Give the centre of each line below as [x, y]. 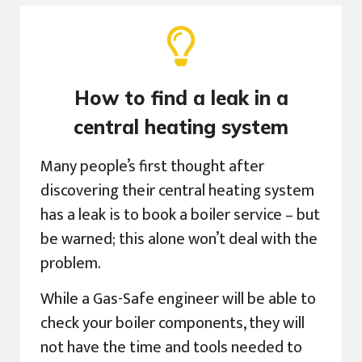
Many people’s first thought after [152, 166]
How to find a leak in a [181, 97]
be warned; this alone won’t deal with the [179, 239]
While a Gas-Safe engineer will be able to [178, 299]
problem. [71, 263]
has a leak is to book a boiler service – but [180, 215]
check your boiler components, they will [173, 323]
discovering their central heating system [177, 190]
